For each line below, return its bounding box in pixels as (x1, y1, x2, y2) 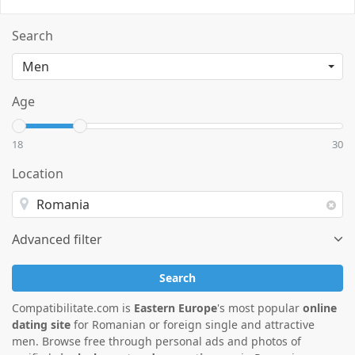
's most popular (217, 300, 303, 315)
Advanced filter (12, 231, 102, 248)
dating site (12, 317, 71, 332)
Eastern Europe (134, 300, 217, 315)
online (303, 300, 337, 315)
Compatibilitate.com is (12, 300, 134, 315)
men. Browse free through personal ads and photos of (12, 334, 301, 349)
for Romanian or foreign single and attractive (71, 317, 315, 332)
